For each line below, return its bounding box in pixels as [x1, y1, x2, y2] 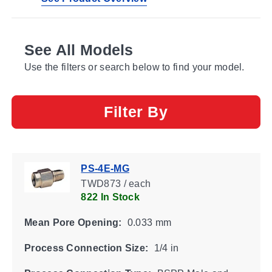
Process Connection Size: [24, 242, 148, 253]
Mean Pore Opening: [24, 217, 121, 228]
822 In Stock [80, 191, 140, 202]
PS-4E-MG [80, 163, 129, 174]
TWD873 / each [80, 178, 151, 189]
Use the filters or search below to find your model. [24, 61, 245, 72]
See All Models [24, 41, 134, 58]
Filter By [104, 103, 168, 120]
